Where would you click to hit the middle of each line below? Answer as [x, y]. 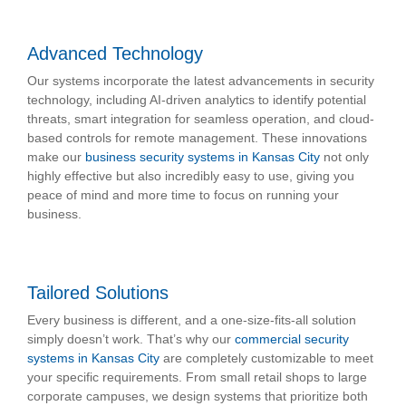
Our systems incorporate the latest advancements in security [201, 81]
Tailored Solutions [98, 293]
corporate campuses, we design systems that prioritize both [198, 396]
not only [344, 157]
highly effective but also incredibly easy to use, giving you [191, 176]
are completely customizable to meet [266, 358]
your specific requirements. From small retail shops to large [197, 377]
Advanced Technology [115, 54]
